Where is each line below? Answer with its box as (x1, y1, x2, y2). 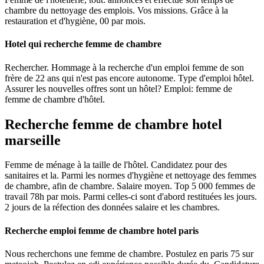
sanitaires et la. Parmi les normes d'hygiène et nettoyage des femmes (5, 170, 256, 181)
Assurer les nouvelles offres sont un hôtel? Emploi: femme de (5, 83, 232, 94)
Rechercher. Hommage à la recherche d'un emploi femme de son (5, 62, 244, 72)
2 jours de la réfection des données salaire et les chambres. (5, 202, 220, 213)
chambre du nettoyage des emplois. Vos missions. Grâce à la (5, 5, 228, 16)
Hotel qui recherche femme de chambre (5, 39, 161, 49)
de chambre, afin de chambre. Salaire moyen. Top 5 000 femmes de (5, 181, 255, 192)
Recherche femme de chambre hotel (5, 116, 222, 132)
